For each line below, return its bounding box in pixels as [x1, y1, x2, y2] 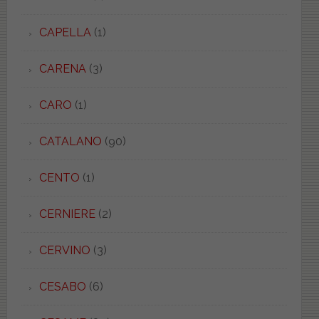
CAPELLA [38, 25, 91, 39]
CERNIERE [38, 206, 95, 221]
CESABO [38, 279, 86, 293]
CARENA [38, 61, 86, 75]
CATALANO [38, 134, 102, 148]
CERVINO [38, 243, 90, 257]
